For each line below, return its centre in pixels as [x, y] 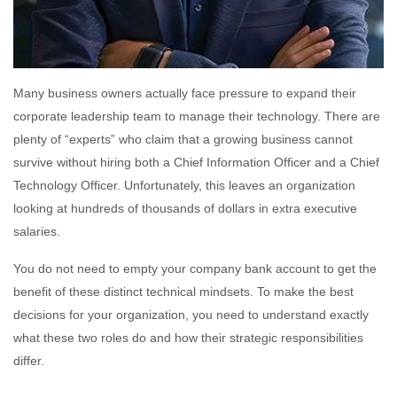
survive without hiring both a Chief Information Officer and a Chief [196, 162]
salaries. [37, 231]
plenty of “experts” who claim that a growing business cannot [183, 139]
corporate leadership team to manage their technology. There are [197, 116]
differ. [29, 360]
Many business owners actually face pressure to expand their [185, 93]
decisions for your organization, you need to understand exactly [191, 314]
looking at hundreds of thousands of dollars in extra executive [185, 208]
